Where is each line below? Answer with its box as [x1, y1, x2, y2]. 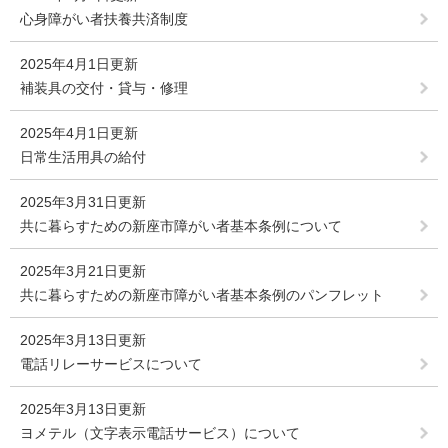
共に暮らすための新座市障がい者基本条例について [20, 218, 342, 235]
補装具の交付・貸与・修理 [20, 80, 188, 97]
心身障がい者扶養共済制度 [20, 11, 188, 28]
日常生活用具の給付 [20, 149, 146, 166]
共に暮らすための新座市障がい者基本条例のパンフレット [20, 287, 384, 304]
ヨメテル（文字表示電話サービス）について [20, 425, 300, 442]
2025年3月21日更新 [20, 263, 146, 280]
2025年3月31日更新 [20, 194, 146, 211]
